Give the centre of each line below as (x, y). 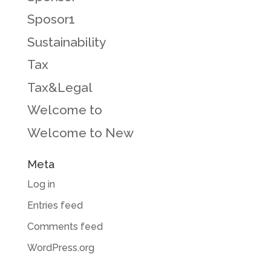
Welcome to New (80, 132)
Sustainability (66, 42)
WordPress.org (60, 247)
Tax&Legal (60, 87)
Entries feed (55, 205)
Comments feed (65, 226)
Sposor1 (51, 19)
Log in (41, 184)
